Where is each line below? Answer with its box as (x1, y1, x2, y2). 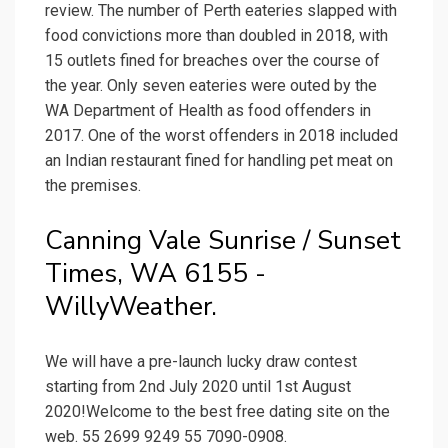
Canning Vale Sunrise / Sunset (45, 223, 401, 259)
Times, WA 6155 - (45, 256, 266, 292)
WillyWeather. (45, 289, 217, 325)
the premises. (45, 176, 141, 196)
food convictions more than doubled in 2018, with (45, 26, 388, 46)
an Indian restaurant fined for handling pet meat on (45, 151, 393, 171)
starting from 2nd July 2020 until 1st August (45, 377, 351, 397)
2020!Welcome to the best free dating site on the (45, 402, 390, 422)
